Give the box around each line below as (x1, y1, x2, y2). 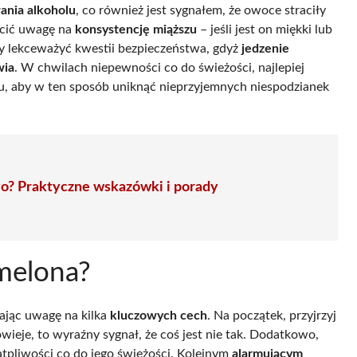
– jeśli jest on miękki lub (197, 23, 332, 36)
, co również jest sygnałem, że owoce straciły (76, 4, 326, 17)
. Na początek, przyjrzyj (207, 308, 336, 322)
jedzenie (241, 42, 289, 55)
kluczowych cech (110, 308, 207, 322)
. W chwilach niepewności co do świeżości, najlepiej (14, 61, 304, 74)
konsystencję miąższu (75, 23, 197, 36)
